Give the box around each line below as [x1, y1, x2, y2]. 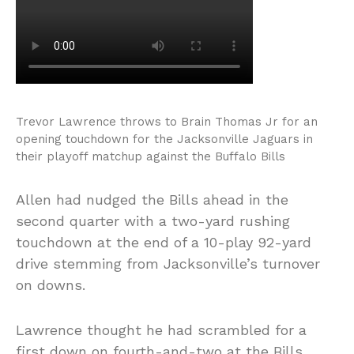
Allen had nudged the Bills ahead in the [16, 191, 288, 209]
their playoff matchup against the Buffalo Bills [16, 149, 285, 164]
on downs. [16, 277, 85, 294]
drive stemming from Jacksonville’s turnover [16, 255, 320, 273]
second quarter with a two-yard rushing [16, 213, 290, 230]
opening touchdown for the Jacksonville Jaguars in [16, 132, 313, 147]
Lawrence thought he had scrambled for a [16, 322, 307, 339]
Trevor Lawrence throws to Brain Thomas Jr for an [16, 115, 318, 130]
